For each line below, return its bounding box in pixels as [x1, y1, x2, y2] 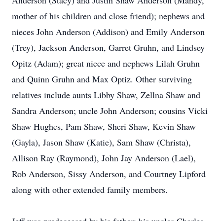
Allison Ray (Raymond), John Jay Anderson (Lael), [12, 152, 196, 164]
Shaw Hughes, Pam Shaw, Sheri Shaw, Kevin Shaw [12, 120, 196, 132]
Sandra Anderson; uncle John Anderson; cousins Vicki [12, 105, 208, 116]
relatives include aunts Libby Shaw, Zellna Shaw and [12, 89, 200, 101]
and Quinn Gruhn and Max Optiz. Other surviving [12, 73, 192, 85]
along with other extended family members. [12, 184, 168, 195]
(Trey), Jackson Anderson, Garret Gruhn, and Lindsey [12, 41, 205, 53]
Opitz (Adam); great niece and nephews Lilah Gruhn [12, 57, 200, 69]
